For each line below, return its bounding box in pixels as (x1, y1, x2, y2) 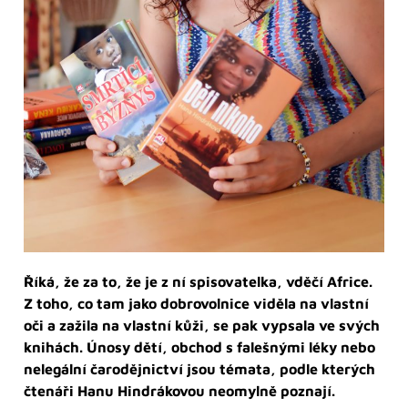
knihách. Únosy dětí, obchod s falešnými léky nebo (24, 339, 375, 356)
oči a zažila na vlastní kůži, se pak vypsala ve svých (24, 317, 380, 334)
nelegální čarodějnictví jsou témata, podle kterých (24, 361, 375, 378)
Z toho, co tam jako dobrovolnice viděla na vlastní (24, 295, 369, 312)
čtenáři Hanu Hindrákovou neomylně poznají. (24, 382, 335, 400)
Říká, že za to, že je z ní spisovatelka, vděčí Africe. (24, 273, 372, 291)
